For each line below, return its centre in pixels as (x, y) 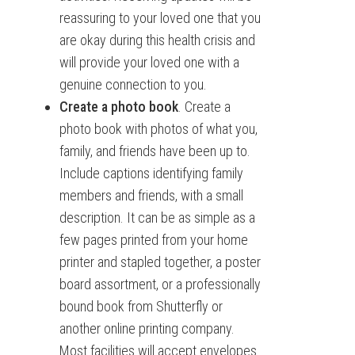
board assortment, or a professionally (160, 284)
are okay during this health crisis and (157, 40)
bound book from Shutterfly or (141, 306)
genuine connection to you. (133, 84)
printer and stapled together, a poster (160, 262)
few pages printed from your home (153, 240)
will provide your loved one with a (149, 62)
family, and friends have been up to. (155, 151)
